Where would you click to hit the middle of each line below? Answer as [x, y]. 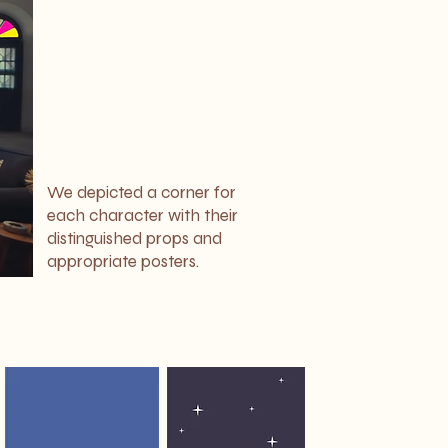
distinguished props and [134, 238]
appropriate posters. [123, 261]
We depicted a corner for [141, 192]
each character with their [142, 215]
